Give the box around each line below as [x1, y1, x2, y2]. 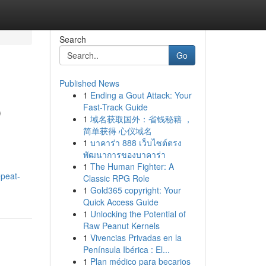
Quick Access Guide [83, 196, 159, 208]
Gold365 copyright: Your [90, 184, 181, 196]
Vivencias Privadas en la [90, 232, 182, 243]
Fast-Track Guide [83, 101, 148, 113]
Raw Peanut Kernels [83, 220, 160, 232]
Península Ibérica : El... [83, 243, 170, 255]
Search [59, 33, 86, 45]
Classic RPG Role [83, 172, 150, 184]
